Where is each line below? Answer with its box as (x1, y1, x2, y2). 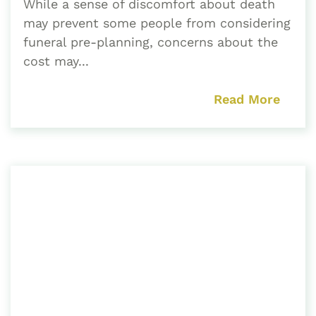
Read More (214, 92, 280, 107)
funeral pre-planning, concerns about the (23, 35, 278, 50)
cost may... (23, 54, 89, 69)
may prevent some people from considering (23, 16, 291, 31)
